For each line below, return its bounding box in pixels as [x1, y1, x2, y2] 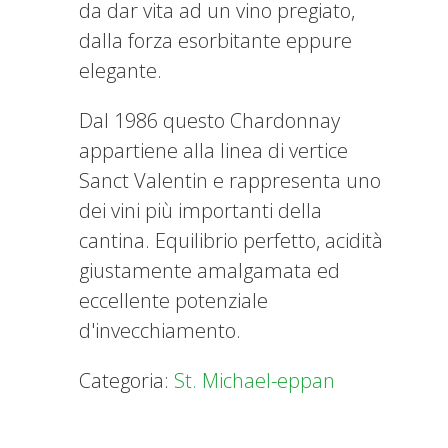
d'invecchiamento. [79, 317, 241, 344]
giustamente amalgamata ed [79, 257, 340, 284]
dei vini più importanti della [79, 197, 322, 224]
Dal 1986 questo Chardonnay [79, 107, 340, 134]
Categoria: [79, 367, 174, 394]
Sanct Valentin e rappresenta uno [79, 167, 381, 194]
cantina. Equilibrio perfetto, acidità [79, 227, 383, 254]
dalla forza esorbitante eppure [79, 27, 352, 54]
